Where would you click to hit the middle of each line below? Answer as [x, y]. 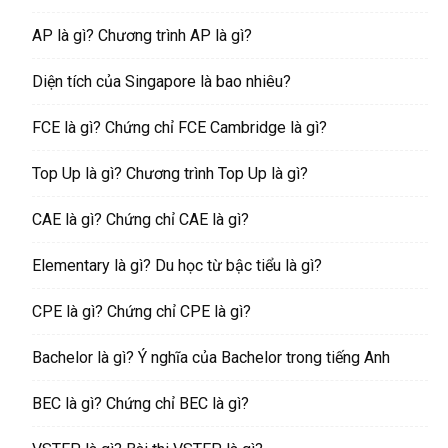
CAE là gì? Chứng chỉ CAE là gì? [140, 220]
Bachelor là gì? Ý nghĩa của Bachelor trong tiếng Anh [211, 358]
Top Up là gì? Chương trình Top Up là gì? [170, 174]
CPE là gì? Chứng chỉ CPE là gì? [141, 312]
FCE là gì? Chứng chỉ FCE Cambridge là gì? [179, 128]
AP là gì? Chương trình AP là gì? [142, 36]
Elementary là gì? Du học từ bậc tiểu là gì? [177, 266]
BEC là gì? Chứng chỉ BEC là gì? [140, 404]
